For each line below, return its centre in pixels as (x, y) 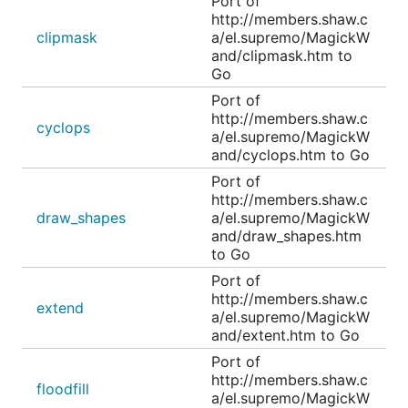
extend (60, 308)
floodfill (63, 389)
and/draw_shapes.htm (286, 236)
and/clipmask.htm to (282, 56)
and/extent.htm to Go (286, 335)
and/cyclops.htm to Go (291, 155)
